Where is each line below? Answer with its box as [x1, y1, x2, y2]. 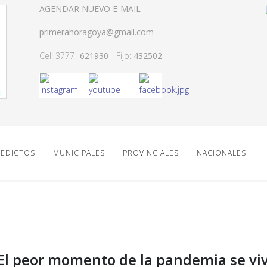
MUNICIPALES [53, 148, 105, 158]
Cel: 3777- [39, 50, 80, 61]
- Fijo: [108, 50, 133, 61]
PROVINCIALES [123, 148, 179, 158]
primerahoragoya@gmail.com [39, 26, 154, 38]
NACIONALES [197, 148, 246, 158]
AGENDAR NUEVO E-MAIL [39, 3, 141, 14]
